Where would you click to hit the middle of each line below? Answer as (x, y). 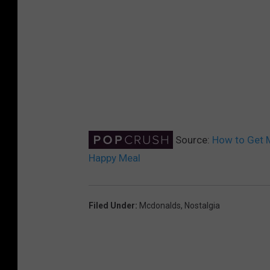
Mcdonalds (160, 206)
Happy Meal (115, 158)
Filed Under (112, 206)
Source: (193, 140)
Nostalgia (202, 206)
